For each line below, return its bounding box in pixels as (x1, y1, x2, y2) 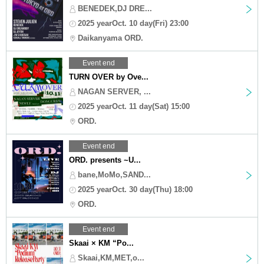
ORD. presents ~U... (69, 155, 141, 164)
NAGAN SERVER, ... (78, 87, 151, 96)
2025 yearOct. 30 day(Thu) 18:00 (78, 184, 193, 194)
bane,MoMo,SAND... (78, 170, 151, 179)
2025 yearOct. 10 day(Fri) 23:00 (78, 18, 189, 28)
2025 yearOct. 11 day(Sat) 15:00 (78, 101, 190, 111)
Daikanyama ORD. (78, 33, 143, 42)
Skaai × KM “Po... (69, 238, 134, 247)
